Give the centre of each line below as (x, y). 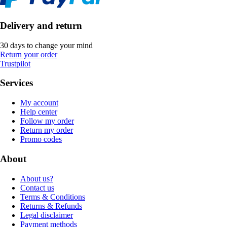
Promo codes (41, 139)
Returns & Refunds (51, 206)
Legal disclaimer (47, 215)
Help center (39, 112)
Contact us (37, 187)
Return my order (47, 130)
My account (39, 103)
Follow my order (47, 121)
